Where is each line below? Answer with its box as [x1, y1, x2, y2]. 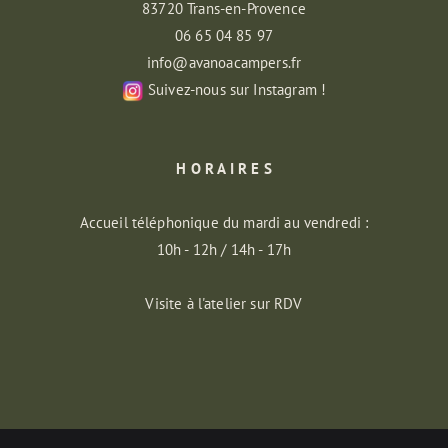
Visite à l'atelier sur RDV [145, 294, 303, 313]
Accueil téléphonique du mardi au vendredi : [79, 213, 369, 232]
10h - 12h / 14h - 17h [156, 240, 292, 259]
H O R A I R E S [176, 159, 272, 178]
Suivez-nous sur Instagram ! [147, 80, 327, 99]
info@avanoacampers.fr [146, 53, 302, 72]
